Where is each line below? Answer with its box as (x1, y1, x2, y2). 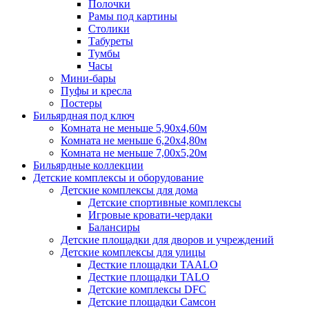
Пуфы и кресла (61, 85, 132, 97)
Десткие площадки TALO (88, 271, 210, 283)
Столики (88, 23, 130, 35)
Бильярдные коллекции (33, 159, 143, 172)
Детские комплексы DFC (88, 283, 206, 296)
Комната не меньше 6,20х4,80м (61, 134, 207, 147)
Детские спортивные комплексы (88, 197, 241, 209)
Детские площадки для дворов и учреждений (61, 234, 274, 246)
